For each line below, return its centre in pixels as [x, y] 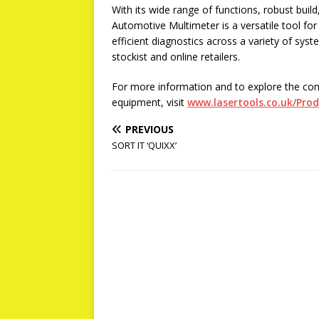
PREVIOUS [150, 129]
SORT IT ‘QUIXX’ [144, 145]
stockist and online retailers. [176, 57]
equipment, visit [150, 102]
